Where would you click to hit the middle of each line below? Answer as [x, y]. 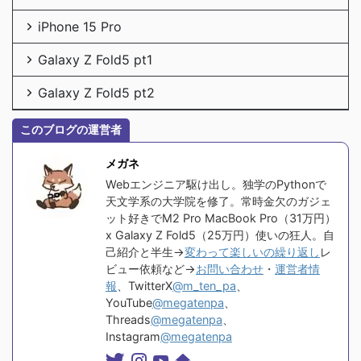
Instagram [133, 336]
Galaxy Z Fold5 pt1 [95, 59]
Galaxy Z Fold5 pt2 [96, 92]
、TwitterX [145, 285]
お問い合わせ [230, 268]
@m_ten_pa [204, 285]
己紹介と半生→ [145, 251]
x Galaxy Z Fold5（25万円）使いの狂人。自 [220, 234]
